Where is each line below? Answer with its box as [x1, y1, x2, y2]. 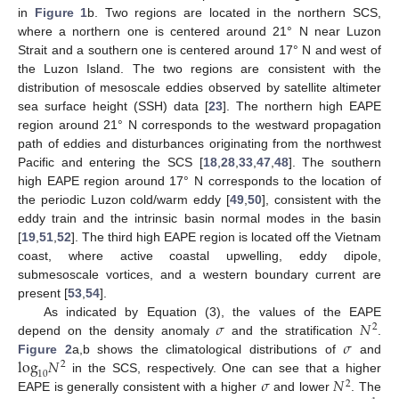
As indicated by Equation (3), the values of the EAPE [43, 305, 381, 320]
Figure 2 [18, 342, 72, 357]
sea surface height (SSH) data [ [18, 99, 208, 114]
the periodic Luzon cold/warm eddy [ [18, 192, 230, 208]
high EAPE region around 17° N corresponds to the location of [18, 174, 381, 189]
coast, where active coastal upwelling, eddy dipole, [18, 248, 381, 264]
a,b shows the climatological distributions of [71, 342, 344, 357]
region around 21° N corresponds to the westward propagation [18, 118, 381, 133]
